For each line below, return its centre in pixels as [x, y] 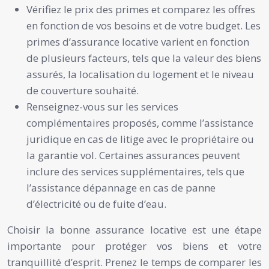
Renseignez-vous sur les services [102, 106]
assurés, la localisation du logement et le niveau [140, 74]
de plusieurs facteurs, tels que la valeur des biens [144, 58]
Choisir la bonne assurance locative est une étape [134, 229]
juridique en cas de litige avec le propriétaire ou [140, 139]
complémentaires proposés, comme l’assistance [140, 122]
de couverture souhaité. [83, 90]
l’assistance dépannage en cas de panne [121, 187]
